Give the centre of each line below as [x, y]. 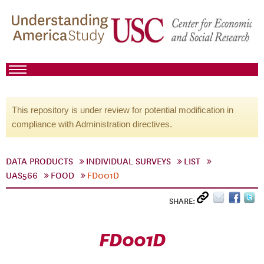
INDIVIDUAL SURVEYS [128, 161]
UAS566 [22, 176]
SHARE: [183, 201]
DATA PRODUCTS [39, 161]
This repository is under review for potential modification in [123, 110]
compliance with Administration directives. [92, 124]
